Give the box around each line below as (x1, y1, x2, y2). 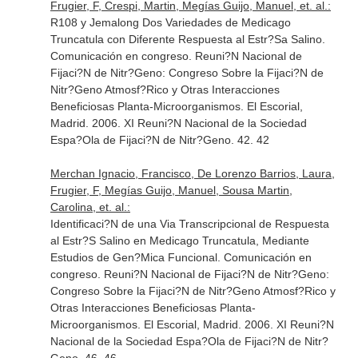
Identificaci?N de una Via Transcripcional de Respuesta (50, 217, 329, 230)
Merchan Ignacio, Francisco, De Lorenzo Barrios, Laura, (50, 167, 335, 180)
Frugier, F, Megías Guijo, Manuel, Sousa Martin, (50, 184, 292, 197)
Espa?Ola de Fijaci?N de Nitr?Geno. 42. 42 (50, 133, 269, 146)
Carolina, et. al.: (50, 201, 130, 213)
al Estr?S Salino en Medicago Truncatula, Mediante (50, 234, 309, 247)
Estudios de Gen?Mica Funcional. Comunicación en (50, 251, 312, 264)
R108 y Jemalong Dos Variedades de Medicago (50, 16, 291, 29)
